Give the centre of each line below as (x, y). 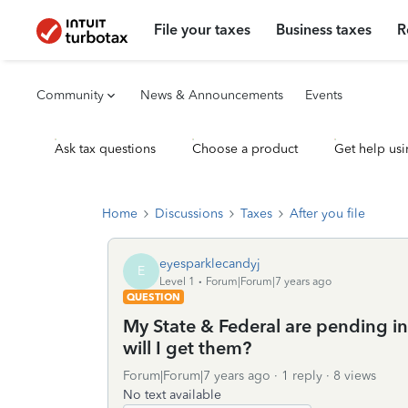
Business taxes (324, 30)
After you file (327, 214)
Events (324, 95)
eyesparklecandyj (210, 263)
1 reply (302, 376)
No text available (172, 395)
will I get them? (187, 348)
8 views (355, 376)
